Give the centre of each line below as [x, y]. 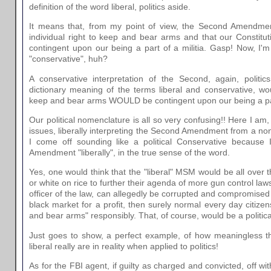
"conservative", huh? [68, 59]
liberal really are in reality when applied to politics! [124, 246]
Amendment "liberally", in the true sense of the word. [129, 153]
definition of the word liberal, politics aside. [110, 6]
